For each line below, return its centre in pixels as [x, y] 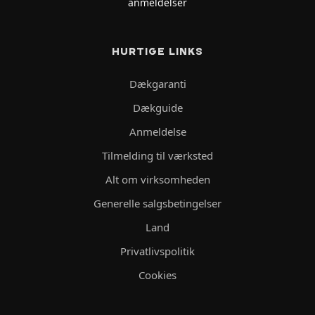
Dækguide [157, 108]
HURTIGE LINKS [157, 52]
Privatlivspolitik [157, 251]
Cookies [157, 275]
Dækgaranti [157, 84]
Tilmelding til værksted [157, 156]
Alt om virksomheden [157, 180]
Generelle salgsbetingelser [157, 204]
